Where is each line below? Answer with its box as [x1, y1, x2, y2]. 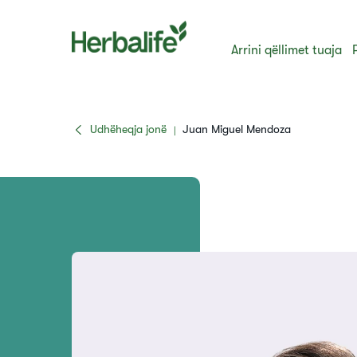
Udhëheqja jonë [89, 123, 167, 135]
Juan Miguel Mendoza [182, 123, 291, 135]
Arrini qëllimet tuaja [231, 43, 343, 57]
